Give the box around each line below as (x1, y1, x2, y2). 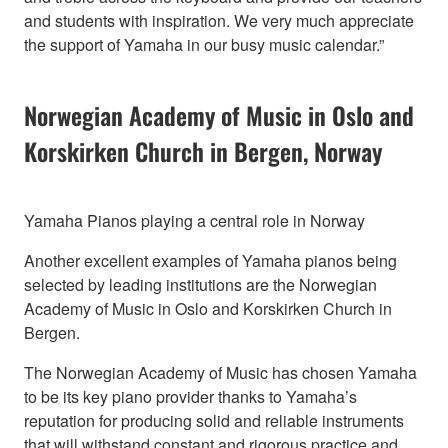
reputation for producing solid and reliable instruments (24, 409, 404, 433)
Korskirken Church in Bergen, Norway (24, 133, 382, 170)
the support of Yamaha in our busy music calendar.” (24, 33, 384, 57)
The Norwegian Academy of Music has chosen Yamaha (24, 361, 417, 385)
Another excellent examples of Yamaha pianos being (24, 249, 397, 273)
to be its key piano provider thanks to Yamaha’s (24, 385, 357, 409)
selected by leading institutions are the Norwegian (24, 273, 377, 297)
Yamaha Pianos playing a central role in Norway (24, 209, 365, 233)
